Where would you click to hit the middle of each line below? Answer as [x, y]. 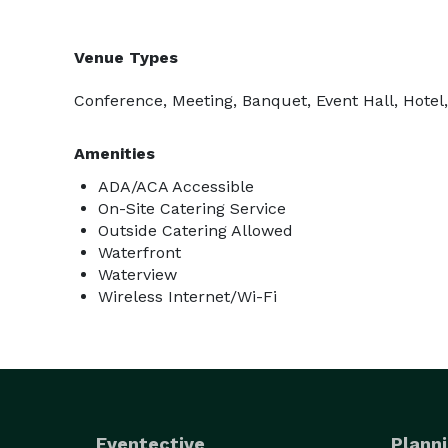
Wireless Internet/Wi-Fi [187, 296]
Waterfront [139, 252]
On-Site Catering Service [192, 208]
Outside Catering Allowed [195, 230]
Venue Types [126, 57]
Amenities [114, 153]
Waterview [137, 274]
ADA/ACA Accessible [176, 186]
